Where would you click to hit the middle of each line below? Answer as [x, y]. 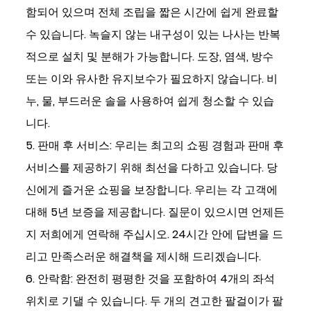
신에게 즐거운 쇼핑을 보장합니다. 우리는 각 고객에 [152, 190]
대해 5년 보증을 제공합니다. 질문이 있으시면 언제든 [155, 212]
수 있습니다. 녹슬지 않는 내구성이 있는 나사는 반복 [153, 35]
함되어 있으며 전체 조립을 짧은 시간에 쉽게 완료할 [152, 12]
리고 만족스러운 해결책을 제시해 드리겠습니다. [144, 257]
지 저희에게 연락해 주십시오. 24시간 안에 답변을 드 [155, 235]
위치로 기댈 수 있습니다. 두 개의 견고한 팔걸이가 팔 [155, 301]
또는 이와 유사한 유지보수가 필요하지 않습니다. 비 [152, 79]
